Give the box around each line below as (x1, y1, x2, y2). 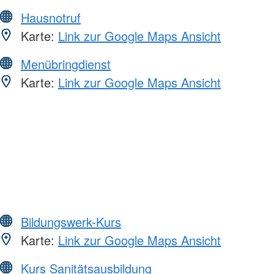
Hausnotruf (21, 8, 81, 26)
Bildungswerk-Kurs (21, 212, 121, 231)
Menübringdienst (21, 54, 111, 73)
